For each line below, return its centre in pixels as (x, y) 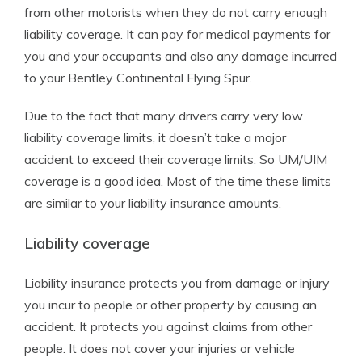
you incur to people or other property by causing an (170, 305)
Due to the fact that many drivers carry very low (164, 116)
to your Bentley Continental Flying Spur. (138, 78)
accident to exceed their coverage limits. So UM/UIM (176, 159)
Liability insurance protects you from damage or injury (177, 283)
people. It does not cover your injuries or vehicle (160, 348)
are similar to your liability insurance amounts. (153, 203)
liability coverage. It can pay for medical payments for (177, 34)
